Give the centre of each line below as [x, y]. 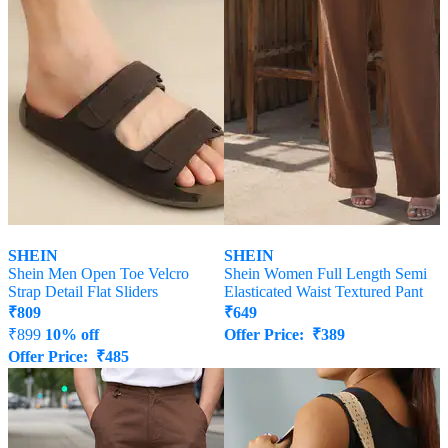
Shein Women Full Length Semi [325, 274]
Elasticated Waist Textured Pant [323, 292]
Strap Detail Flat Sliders [83, 292]
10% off [72, 335]
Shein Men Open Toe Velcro [98, 274]
